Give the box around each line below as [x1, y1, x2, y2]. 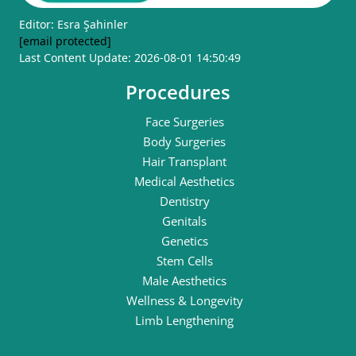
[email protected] [19, 33, 111, 49]
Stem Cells [156, 253, 213, 269]
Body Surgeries [143, 133, 226, 150]
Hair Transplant [142, 153, 226, 170]
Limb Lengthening [135, 312, 234, 329]
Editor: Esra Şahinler [19, 17, 128, 33]
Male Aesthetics [142, 273, 226, 289]
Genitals [162, 213, 207, 230]
